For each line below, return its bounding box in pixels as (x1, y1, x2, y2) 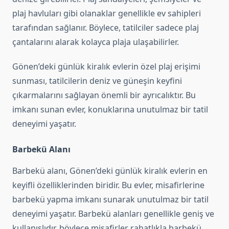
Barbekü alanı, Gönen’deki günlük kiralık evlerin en (12, 165, 208, 177)
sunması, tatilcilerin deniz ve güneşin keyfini (12, 75, 182, 87)
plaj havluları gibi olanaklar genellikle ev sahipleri (12, 8, 201, 19)
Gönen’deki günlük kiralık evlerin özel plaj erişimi (12, 61, 200, 73)
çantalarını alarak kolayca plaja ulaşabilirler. (12, 36, 179, 48)
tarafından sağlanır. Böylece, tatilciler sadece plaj (12, 22, 199, 34)
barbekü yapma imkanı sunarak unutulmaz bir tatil (12, 194, 209, 205)
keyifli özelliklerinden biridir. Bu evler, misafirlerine (12, 179, 204, 191)
